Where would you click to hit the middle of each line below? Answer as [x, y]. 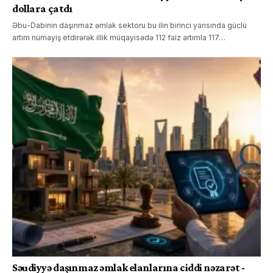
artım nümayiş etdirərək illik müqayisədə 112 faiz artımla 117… [119, 38]
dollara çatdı [42, 9]
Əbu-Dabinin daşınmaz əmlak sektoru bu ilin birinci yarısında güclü [129, 26]
